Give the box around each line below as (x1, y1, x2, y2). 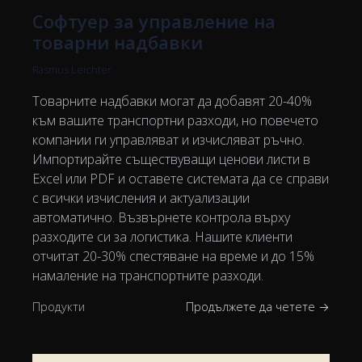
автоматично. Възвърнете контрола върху (32, 208, 290, 226)
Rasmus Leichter (32, 61, 112, 77)
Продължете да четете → (186, 298, 330, 314)
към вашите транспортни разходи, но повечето (32, 111, 318, 129)
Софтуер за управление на (32, 8, 276, 33)
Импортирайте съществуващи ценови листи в (32, 149, 310, 168)
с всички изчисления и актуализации (32, 188, 250, 207)
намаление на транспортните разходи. (32, 266, 263, 284)
